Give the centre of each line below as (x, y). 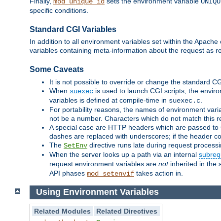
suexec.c (184, 100)
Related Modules (63, 211)
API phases (68, 173)
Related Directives (127, 211)
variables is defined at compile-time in (109, 100)
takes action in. (159, 173)
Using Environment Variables (97, 192)
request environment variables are (104, 164)
